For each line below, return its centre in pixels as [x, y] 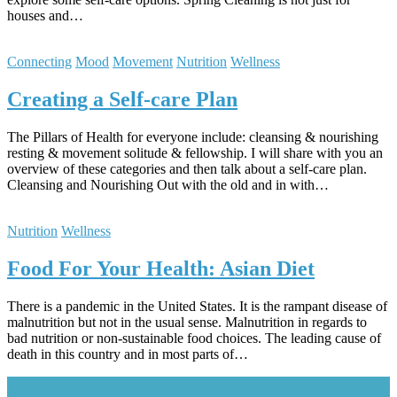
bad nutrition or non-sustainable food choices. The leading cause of [194, 338]
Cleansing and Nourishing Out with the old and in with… [168, 185]
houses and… [45, 16]
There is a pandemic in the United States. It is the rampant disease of [197, 306]
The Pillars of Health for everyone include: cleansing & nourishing [193, 137]
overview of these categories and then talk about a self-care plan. [191, 169]
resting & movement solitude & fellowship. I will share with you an [195, 153]
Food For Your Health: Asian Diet [161, 269]
